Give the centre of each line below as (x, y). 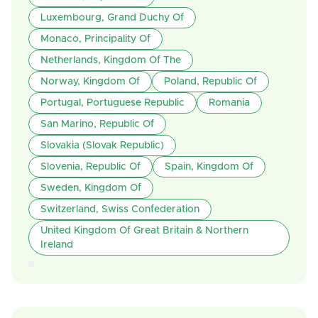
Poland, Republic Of (210, 82)
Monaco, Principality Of (95, 39)
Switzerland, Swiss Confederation (120, 209)
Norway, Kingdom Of (90, 82)
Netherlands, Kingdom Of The (111, 60)
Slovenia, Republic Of (91, 167)
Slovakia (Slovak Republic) (102, 146)
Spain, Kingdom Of (209, 167)
